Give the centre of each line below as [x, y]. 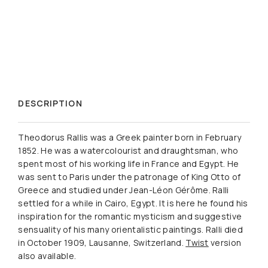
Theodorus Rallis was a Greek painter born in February [130, 137]
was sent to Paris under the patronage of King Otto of [130, 176]
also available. [47, 255]
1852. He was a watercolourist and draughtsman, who [128, 150]
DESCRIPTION [50, 103]
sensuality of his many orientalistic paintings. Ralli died [130, 229]
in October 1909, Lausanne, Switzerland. [102, 242]
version [225, 242]
